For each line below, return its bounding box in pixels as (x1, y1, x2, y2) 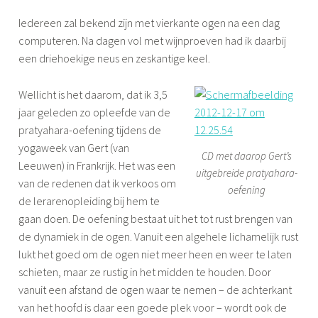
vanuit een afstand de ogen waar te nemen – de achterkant (18, 282, 292, 297)
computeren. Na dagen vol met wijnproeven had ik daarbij (18, 33, 287, 48)
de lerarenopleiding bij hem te (18, 193, 160, 208)
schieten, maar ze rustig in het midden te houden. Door (18, 264, 272, 279)
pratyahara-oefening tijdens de (18, 122, 162, 137)
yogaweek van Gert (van (18, 140, 130, 155)
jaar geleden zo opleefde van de (18, 104, 171, 119)
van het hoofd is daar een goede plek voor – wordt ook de (18, 300, 287, 314)
